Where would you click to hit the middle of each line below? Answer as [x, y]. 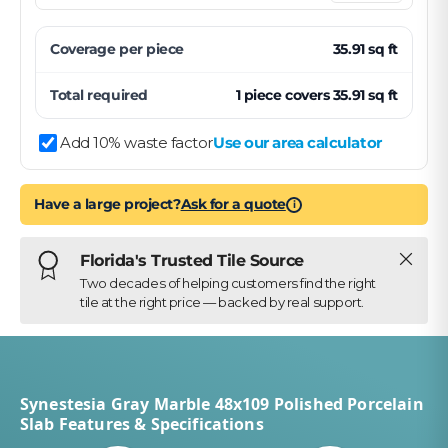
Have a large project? [107, 204]
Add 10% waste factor [136, 143]
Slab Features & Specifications [142, 423]
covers [307, 95]
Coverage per [98, 49]
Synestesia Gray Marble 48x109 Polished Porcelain [222, 403]
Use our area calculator [297, 143]
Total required [99, 95]
